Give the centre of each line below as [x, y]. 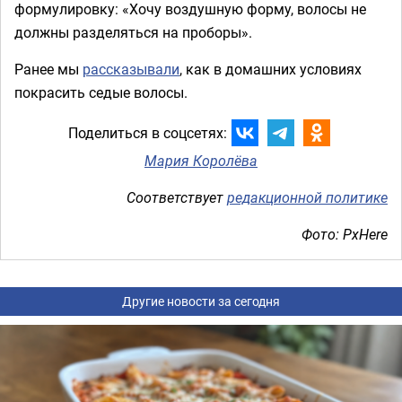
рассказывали [131, 69]
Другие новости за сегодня [201, 301]
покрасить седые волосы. [101, 92]
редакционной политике [307, 197]
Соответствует [177, 197]
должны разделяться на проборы [128, 32]
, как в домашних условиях [271, 69]
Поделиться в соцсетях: [147, 133]
